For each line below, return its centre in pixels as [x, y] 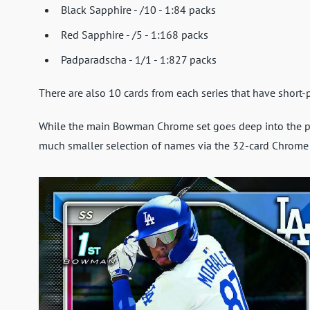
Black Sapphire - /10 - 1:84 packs [138, 10]
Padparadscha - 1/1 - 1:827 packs [139, 60]
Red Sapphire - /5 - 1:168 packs [135, 35]
